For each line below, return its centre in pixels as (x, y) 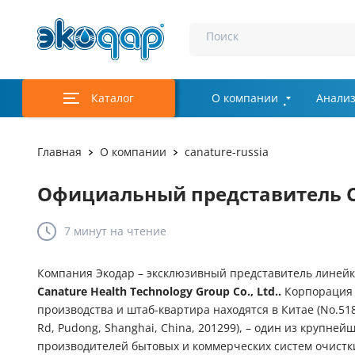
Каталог (113, 98)
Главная (59, 152)
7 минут (86, 231)
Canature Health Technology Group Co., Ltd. (158, 292)
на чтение (137, 231)
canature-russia (227, 152)
